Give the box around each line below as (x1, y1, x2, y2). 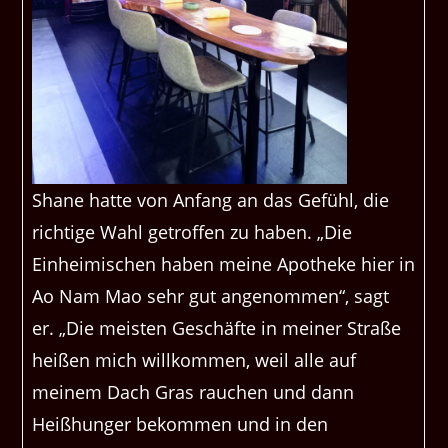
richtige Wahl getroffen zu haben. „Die (32, 220, 353, 245)
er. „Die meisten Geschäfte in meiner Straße (32, 316, 402, 341)
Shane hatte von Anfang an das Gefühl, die (32, 188, 390, 213)
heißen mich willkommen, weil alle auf (32, 348, 357, 373)
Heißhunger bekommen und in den (32, 412, 329, 437)
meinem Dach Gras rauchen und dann (32, 380, 355, 405)
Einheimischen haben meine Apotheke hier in (32, 252, 416, 277)
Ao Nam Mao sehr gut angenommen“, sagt (32, 284, 390, 309)
